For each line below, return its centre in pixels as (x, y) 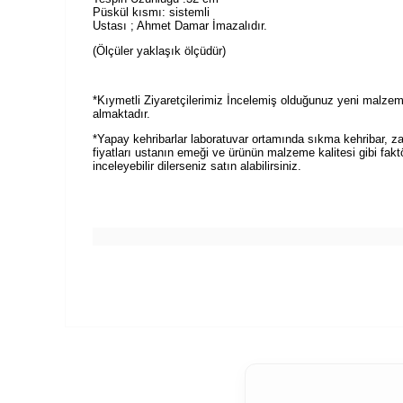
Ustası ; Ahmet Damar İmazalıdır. (180, 26)
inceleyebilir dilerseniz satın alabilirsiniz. (197, 166)
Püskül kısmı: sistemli (151, 12)
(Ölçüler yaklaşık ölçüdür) (159, 50)
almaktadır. (121, 114)
